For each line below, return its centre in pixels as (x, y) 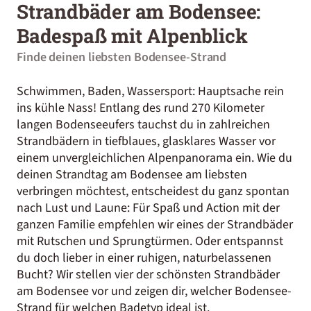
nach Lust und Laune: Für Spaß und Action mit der (148, 208)
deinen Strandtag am (73, 175)
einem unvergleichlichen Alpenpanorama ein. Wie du (154, 158)
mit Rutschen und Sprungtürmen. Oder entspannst (150, 241)
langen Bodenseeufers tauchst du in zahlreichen (143, 125)
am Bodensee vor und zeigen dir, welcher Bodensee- (154, 291)
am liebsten (215, 175)
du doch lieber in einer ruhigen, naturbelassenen (144, 258)
